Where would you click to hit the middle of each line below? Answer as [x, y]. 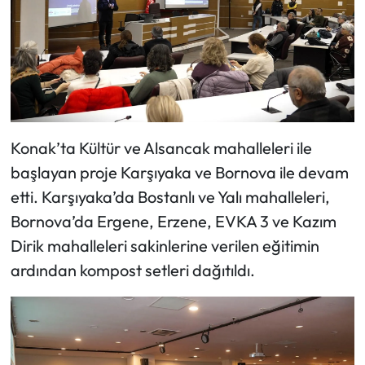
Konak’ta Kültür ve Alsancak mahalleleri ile [161, 148]
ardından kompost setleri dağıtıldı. [132, 270]
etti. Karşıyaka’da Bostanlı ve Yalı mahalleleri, [170, 197]
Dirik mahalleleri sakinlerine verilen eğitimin [165, 246]
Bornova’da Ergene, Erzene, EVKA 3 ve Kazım [173, 221]
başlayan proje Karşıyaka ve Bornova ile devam [179, 172]
